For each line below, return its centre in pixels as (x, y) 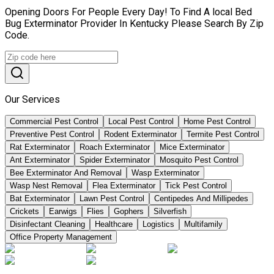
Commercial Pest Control (54, 121)
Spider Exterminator (115, 160)
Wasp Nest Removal (46, 185)
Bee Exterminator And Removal (66, 172)
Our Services (32, 99)
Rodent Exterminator (140, 134)
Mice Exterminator (192, 147)
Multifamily (203, 224)
